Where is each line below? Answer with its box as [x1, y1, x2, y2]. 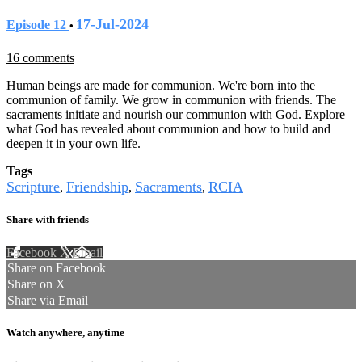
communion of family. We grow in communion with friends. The [6, 92, 336, 107]
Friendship [66, 178, 128, 195]
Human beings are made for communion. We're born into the [6, 78, 315, 92]
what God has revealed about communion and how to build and [6, 121, 330, 136]
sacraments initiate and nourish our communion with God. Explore [6, 107, 345, 121]
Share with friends [6, 213, 89, 226]
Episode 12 [6, 17, 69, 32]
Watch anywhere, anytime [6, 326, 124, 339]
